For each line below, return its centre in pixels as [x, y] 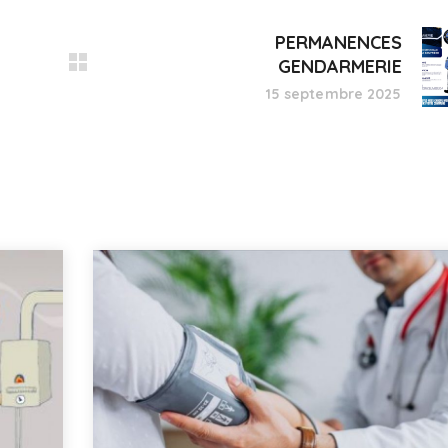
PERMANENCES [338, 42]
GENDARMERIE [339, 66]
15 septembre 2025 [333, 93]
